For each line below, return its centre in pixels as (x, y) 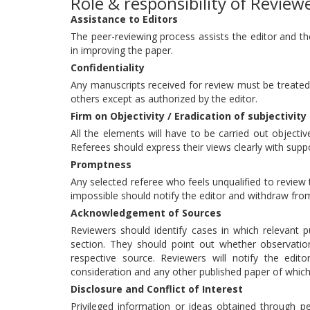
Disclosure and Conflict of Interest (157, 289)
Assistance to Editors (124, 19)
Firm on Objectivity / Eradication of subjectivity (189, 116)
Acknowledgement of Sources (146, 213)
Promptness (101, 164)
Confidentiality (108, 67)
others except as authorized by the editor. (164, 99)
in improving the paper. (122, 50)
